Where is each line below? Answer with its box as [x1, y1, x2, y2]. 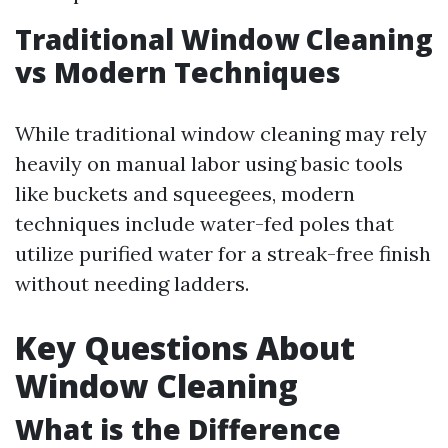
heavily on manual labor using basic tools [15, 151, 403, 176]
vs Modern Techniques [15, 53, 341, 91]
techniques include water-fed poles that [15, 211, 394, 236]
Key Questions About [15, 326, 355, 369]
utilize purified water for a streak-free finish [15, 241, 431, 266]
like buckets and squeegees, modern [15, 181, 355, 206]
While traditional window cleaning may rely [15, 121, 427, 146]
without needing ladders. [15, 271, 249, 296]
